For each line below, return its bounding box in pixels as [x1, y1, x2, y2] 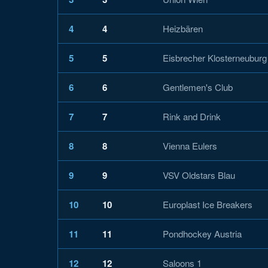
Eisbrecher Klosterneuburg [163, 51, 267, 64]
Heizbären [163, 22, 203, 35]
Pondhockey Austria [163, 227, 242, 240]
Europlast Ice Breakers [163, 197, 252, 211]
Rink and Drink [163, 109, 221, 123]
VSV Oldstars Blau [163, 168, 235, 181]
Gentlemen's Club [163, 80, 233, 93]
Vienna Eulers [163, 139, 217, 152]
